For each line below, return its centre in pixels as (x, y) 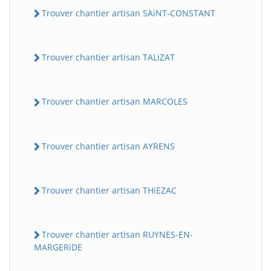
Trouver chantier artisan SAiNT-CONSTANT (129, 13)
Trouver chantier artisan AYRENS (108, 146)
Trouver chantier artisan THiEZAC (109, 190)
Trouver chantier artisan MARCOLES (115, 102)
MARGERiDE (58, 247)
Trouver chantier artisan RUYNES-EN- (117, 235)
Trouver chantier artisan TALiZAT (108, 57)
